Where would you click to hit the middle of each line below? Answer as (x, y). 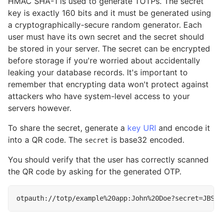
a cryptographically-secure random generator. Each (105, 25)
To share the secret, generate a (68, 128)
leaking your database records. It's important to (98, 72)
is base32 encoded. (146, 140)
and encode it (183, 128)
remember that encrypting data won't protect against (108, 84)
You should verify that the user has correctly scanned (108, 160)
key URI (142, 128)
